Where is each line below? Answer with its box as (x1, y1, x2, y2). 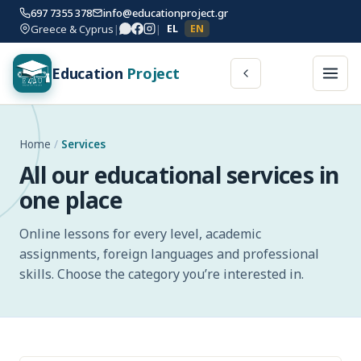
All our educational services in (19, 160, 339, 190)
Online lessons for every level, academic (19, 225, 261, 243)
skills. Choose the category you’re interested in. (19, 265, 304, 283)
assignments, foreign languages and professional (19, 245, 319, 263)
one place (19, 185, 122, 215)
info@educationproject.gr (103, 6, 228, 20)
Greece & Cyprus (31, 21, 114, 36)
